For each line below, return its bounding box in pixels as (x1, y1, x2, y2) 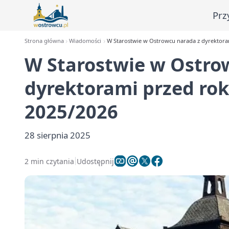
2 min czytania (25, 156, 74, 166)
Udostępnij (77, 156, 114, 166)
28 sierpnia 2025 (25, 129, 90, 141)
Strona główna (25, 37, 64, 44)
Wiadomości (69, 37, 102, 44)
